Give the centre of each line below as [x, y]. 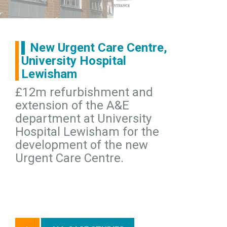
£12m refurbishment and [84, 92]
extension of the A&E [72, 105]
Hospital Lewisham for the [87, 132]
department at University [83, 119]
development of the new [82, 145]
